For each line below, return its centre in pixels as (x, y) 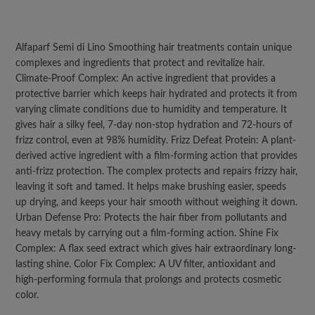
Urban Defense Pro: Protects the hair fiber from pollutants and (151, 218)
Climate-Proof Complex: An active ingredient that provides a (146, 78)
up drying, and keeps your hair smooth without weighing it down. (156, 202)
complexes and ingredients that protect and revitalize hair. (140, 63)
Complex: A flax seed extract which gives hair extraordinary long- (156, 249)
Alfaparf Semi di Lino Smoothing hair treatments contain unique (154, 47)
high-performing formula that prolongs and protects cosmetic (149, 279)
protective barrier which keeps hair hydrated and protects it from (156, 94)
